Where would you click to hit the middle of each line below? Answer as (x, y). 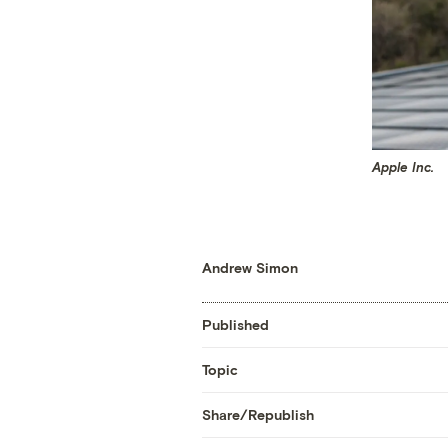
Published (235, 325)
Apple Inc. (403, 167)
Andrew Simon (249, 267)
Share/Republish (257, 415)
